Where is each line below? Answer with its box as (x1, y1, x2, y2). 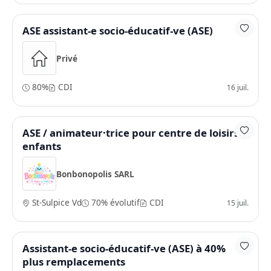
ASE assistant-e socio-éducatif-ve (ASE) (22, 24, 213, 38)
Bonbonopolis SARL (56, 168, 134, 180)
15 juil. (227, 197, 249, 207)
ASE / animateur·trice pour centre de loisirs (22, 126, 239, 140)
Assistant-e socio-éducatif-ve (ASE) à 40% (22, 241, 226, 255)
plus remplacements (22, 255, 125, 269)
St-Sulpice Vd (30, 197, 82, 208)
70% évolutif (89, 197, 140, 208)
